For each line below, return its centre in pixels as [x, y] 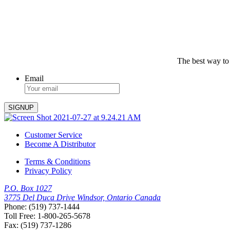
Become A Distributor [60, 144]
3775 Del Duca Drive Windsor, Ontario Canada [82, 198]
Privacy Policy [48, 171]
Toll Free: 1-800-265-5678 [47, 216]
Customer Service [53, 135]
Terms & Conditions [57, 162]
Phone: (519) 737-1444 [42, 207]
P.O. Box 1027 [28, 188]
